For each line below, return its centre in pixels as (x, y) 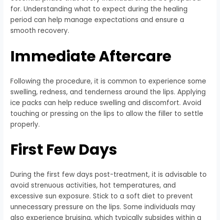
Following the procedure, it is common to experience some (109, 81)
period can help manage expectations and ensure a (97, 20)
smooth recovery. (40, 30)
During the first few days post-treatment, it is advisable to (109, 175)
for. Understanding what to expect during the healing (99, 9)
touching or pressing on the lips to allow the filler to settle (107, 113)
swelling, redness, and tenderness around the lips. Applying (108, 92)
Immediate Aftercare (91, 56)
